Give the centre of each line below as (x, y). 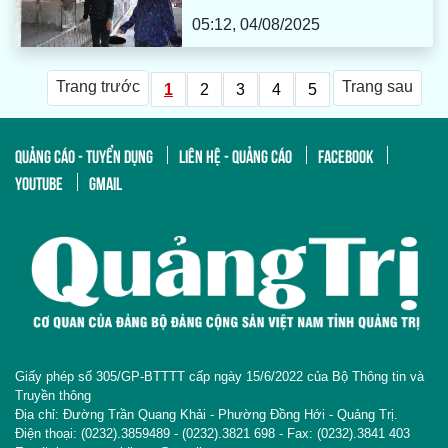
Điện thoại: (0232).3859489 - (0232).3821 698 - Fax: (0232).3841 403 (212, 433)
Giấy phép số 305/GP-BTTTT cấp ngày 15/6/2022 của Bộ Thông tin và (219, 376)
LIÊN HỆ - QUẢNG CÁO (235, 154)
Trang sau (377, 86)
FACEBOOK (345, 154)
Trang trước (98, 86)
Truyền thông (53, 395)
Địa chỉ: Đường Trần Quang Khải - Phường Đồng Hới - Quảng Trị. (206, 414)
